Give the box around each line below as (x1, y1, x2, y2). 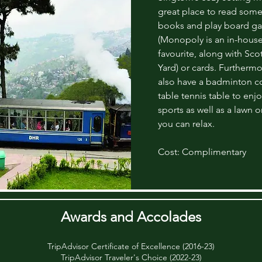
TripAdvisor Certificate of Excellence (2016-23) (47, 240, 215, 251)
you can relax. (157, 118, 215, 129)
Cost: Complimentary (157, 146, 246, 157)
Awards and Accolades (61, 208, 201, 225)
